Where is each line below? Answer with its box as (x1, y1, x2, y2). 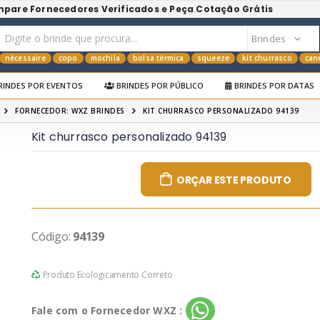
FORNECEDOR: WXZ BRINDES (15, 106, 125, 116)
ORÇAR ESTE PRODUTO (176, 173, 292, 187)
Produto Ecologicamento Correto (42, 269, 173, 281)
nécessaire (4, 52, 46, 63)
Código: (31, 229, 74, 244)
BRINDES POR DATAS (232, 80, 314, 91)
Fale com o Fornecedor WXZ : (31, 304, 183, 317)
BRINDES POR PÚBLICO (114, 80, 204, 91)
